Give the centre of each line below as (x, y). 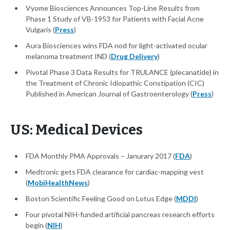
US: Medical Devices (76, 130)
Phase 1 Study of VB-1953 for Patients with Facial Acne (115, 19)
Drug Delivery (134, 56)
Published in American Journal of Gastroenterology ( (109, 94)
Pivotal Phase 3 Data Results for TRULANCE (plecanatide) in (122, 72)
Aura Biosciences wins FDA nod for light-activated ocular (117, 46)
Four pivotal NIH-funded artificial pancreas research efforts (120, 215)
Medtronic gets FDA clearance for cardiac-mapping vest (115, 172)
